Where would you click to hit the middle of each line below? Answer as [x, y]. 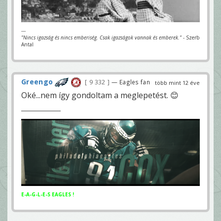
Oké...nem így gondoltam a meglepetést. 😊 [100, 95]
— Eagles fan [131, 82]
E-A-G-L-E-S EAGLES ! [48, 194]
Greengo [37, 81]
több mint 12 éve [177, 82]
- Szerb [190, 37]
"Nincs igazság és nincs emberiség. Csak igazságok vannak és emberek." [101, 37]
